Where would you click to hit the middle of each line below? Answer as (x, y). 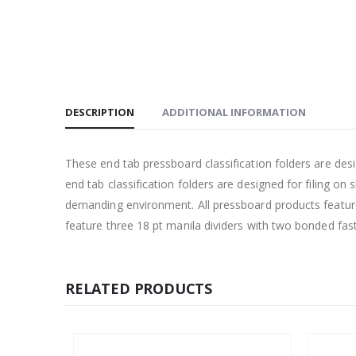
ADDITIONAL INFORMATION (234, 112)
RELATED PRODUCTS (139, 288)
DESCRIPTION (100, 112)
